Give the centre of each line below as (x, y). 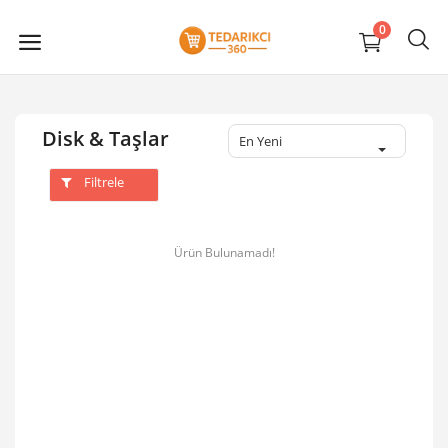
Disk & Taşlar (105, 138)
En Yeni (260, 141)
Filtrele (103, 182)
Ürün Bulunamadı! (224, 252)
